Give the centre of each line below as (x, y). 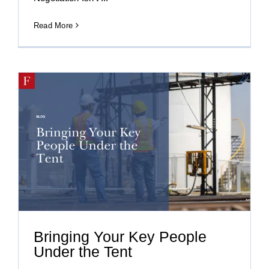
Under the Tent (83, 252)
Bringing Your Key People (120, 237)
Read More (53, 25)
